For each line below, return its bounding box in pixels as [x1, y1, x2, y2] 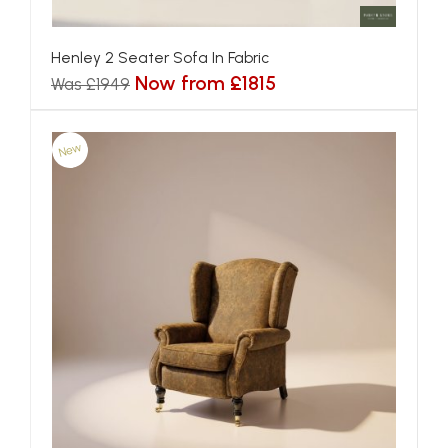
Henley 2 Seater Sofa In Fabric [51, 48, 269, 67]
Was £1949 [51, 74, 130, 94]
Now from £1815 [135, 71, 276, 95]
